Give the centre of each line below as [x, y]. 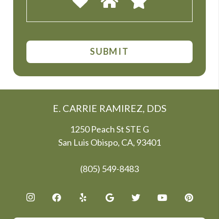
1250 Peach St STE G [109, 129]
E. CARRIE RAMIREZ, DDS [109, 108]
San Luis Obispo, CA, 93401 [109, 142]
